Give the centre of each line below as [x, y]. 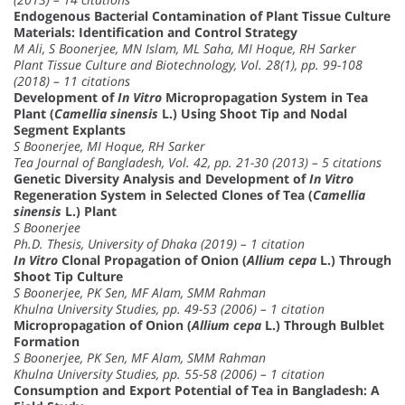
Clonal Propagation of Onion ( [152, 259]
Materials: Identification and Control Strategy [155, 32]
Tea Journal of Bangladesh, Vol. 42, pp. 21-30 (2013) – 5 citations [198, 162]
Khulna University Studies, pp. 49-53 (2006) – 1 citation [169, 308]
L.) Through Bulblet [323, 325]
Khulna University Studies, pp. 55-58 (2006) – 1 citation [169, 373]
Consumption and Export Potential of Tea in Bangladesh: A [197, 390]
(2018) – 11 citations [72, 80]
